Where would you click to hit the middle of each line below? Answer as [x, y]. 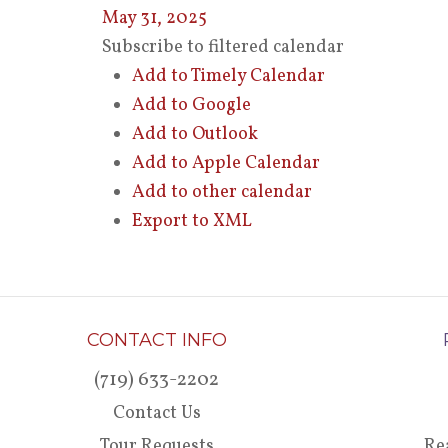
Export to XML [192, 221]
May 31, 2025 [154, 18]
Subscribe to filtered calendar [223, 47]
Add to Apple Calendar [226, 163]
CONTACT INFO [156, 340]
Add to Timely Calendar [228, 76]
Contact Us [156, 413]
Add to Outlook [195, 134]
